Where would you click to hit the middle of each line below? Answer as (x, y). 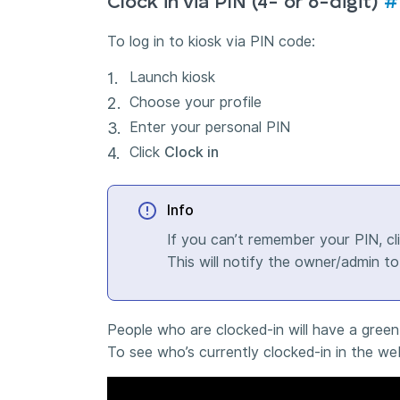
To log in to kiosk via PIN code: (211, 42)
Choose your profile (196, 102)
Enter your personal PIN (210, 127)
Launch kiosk (172, 77)
